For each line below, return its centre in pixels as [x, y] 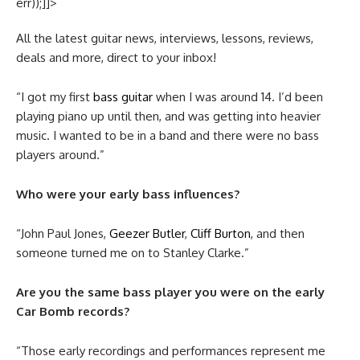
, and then [278, 233]
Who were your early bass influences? [128, 194]
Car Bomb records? [73, 311]
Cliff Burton [221, 233]
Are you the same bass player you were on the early [170, 292]
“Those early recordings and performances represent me [171, 350]
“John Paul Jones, [63, 233]
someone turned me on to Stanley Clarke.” [133, 252]
